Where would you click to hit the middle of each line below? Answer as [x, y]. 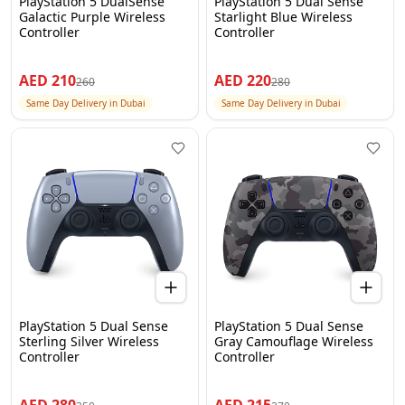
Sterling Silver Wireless [89, 341]
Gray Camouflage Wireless [294, 341]
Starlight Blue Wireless [283, 17]
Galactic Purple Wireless [92, 17]
